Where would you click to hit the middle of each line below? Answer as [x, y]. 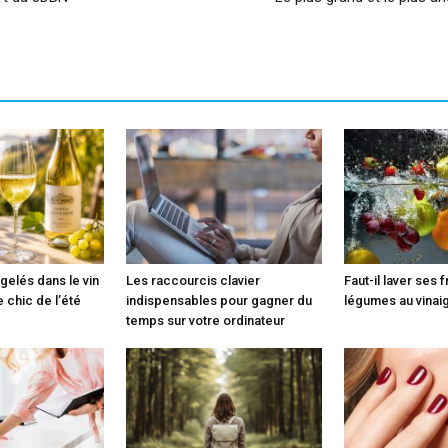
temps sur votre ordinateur [205, 320]
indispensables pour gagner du [219, 300]
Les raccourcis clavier [193, 280]
